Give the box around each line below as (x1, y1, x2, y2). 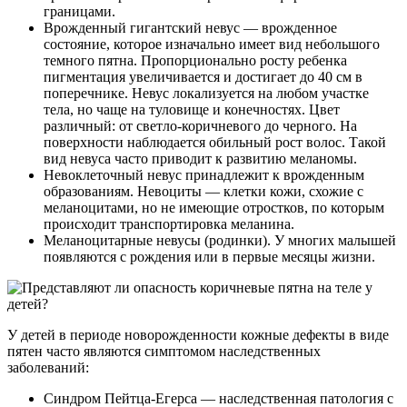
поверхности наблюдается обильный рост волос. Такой (44, 134, 386, 151)
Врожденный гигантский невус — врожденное (44, 20, 337, 36)
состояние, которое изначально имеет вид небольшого (44, 36, 380, 53)
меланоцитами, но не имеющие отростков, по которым (44, 200, 384, 216)
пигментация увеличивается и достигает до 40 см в (44, 69, 362, 85)
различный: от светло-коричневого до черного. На (44, 118, 357, 134)
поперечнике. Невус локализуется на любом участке (44, 85, 369, 102)
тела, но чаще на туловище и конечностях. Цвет (44, 102, 340, 118)
